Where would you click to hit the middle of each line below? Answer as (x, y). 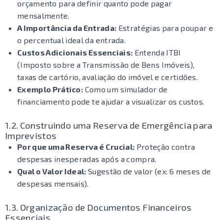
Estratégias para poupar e (165, 28)
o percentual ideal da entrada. (72, 40)
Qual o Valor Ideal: (52, 171)
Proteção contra (165, 147)
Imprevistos (31, 135)
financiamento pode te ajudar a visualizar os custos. (111, 101)
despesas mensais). (53, 183)
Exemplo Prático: (50, 89)
